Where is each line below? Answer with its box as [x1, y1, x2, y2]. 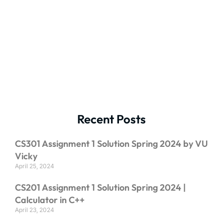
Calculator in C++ [15, 194, 85, 206]
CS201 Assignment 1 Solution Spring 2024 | [15, 182, 186, 194]
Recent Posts [77, 111, 146, 127]
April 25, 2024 [15, 162, 54, 170]
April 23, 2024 [15, 206, 54, 214]
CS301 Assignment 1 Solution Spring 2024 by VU [15, 138, 208, 150]
